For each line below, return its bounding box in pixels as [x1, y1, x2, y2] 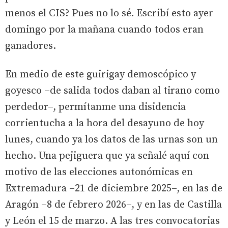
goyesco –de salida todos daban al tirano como [5, 84, 220, 97]
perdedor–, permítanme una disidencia [5, 101, 186, 113]
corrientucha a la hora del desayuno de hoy [5, 117, 204, 130]
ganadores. [5, 40, 56, 52]
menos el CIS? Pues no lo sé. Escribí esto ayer [5, 7, 213, 20]
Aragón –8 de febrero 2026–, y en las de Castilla [5, 198, 222, 211]
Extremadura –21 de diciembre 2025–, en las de [5, 182, 222, 195]
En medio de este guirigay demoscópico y [5, 68, 196, 81]
